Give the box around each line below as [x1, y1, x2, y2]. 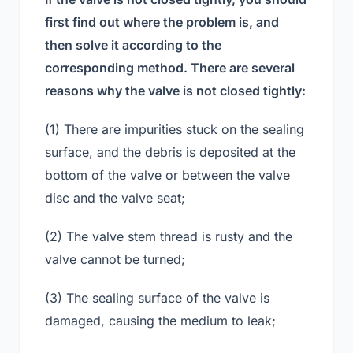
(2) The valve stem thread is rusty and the [45, 229, 292, 244]
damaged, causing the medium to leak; [45, 313, 276, 329]
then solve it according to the [45, 37, 221, 53]
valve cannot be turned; [45, 251, 185, 267]
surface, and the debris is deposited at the [45, 144, 295, 160]
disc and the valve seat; [45, 190, 185, 206]
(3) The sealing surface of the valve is [45, 290, 269, 306]
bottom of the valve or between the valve [45, 167, 290, 183]
